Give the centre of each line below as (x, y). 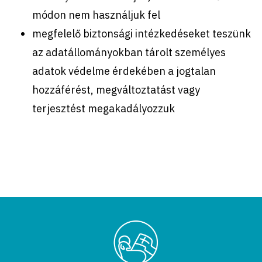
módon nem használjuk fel (96, 15)
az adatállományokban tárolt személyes (129, 52)
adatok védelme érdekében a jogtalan (124, 71)
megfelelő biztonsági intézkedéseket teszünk (142, 33)
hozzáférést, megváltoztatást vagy (116, 89)
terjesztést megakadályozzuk (104, 108)
